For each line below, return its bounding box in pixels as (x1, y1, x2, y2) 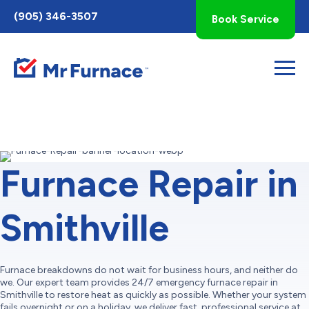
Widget (6, 31, 39, 43)
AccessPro (6, 19, 52, 30)
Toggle (6, 6, 37, 18)
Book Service (212, 13, 279, 26)
